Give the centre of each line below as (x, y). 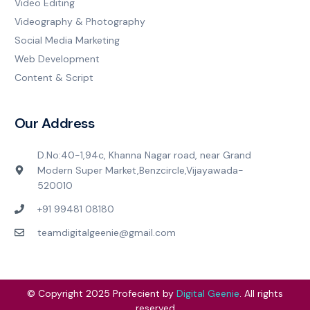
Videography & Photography (80, 21)
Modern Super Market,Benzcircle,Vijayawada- (140, 170)
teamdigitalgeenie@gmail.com (106, 232)
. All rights (261, 293)
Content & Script (54, 77)
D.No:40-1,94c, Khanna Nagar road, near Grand (144, 155)
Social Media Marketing (67, 40)
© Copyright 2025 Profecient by (102, 293)
